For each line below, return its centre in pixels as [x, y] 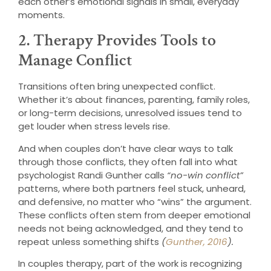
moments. [41, 15]
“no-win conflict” [205, 175]
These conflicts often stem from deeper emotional [134, 215]
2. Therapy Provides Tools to [117, 41]
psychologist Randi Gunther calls [93, 175]
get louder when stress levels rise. [95, 126]
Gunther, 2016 [197, 241]
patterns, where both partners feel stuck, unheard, [132, 188]
